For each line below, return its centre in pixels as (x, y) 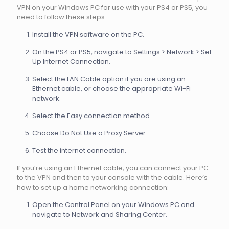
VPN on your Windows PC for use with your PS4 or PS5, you (112, 7)
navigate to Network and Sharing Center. (100, 214)
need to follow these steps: (62, 17)
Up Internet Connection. (71, 62)
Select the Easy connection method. (92, 116)
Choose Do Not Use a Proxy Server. (90, 133)
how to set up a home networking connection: (93, 187)
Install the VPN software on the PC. (88, 35)
